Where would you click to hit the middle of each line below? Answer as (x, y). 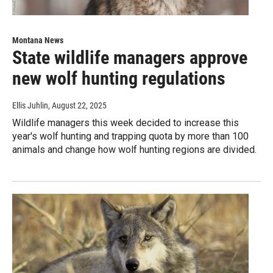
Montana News (38, 41)
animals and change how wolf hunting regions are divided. (134, 150)
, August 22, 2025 (77, 106)
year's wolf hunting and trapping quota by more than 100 (130, 136)
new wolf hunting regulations (119, 79)
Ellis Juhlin (30, 106)
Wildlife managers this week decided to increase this (126, 123)
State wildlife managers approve (130, 58)
